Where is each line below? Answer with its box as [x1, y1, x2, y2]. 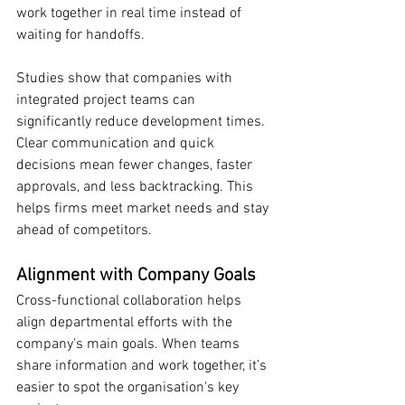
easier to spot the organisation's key [16, 379, 242, 398]
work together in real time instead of [16, 5, 245, 24]
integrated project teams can [16, 91, 199, 110]
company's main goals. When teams [16, 335, 243, 354]
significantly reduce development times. [16, 113, 268, 132]
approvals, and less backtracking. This [16, 178, 257, 197]
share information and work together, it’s [16, 357, 270, 376]
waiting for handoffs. [16, 26, 145, 45]
